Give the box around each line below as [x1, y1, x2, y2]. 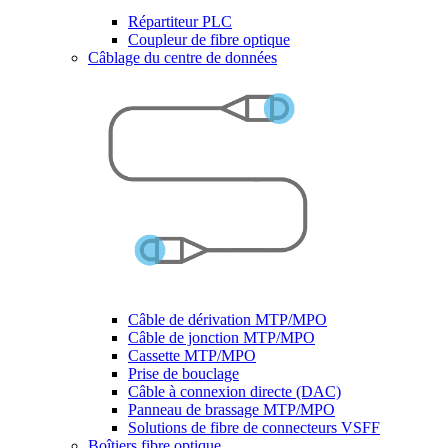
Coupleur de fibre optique [128, 31, 290, 48]
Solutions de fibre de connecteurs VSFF [128, 419, 380, 436]
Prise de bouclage [128, 365, 239, 382]
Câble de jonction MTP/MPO [128, 329, 315, 346]
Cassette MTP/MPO [128, 347, 256, 364]
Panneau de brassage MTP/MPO [128, 401, 335, 418]
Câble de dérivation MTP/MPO [128, 311, 327, 328]
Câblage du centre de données [88, 49, 277, 66]
